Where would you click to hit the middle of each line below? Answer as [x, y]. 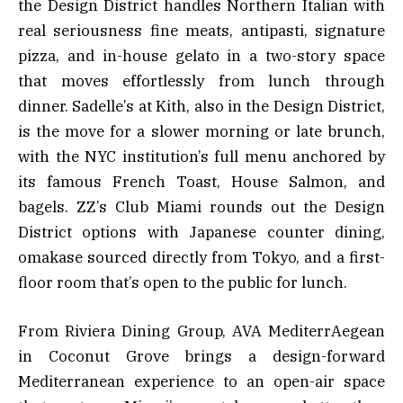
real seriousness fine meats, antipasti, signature [201, 30]
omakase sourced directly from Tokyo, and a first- [201, 257]
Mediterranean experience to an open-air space [201, 382]
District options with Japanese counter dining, [201, 232]
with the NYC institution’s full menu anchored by [201, 156]
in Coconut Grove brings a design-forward [201, 357]
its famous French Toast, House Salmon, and [201, 181]
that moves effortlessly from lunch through [201, 81]
